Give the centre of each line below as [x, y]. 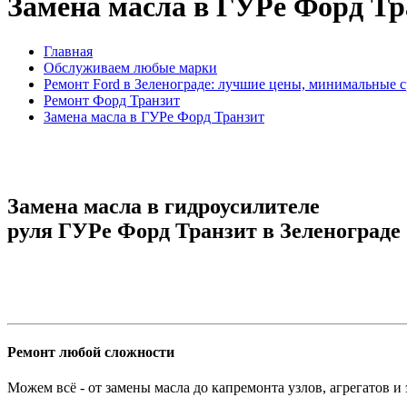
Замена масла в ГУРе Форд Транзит [154, 116]
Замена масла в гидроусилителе [164, 206]
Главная [68, 51]
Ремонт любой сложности [91, 352]
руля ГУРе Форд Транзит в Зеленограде [204, 230]
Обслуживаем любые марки [130, 67]
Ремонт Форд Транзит [112, 100]
